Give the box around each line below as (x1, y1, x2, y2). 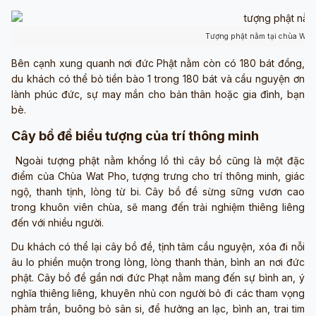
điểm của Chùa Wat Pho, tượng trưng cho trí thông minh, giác (11, 169, 305, 182)
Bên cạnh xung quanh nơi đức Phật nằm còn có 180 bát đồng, (11, 56, 305, 69)
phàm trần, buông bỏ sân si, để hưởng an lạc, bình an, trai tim (11, 302, 305, 315)
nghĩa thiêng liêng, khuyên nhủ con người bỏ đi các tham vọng (11, 286, 305, 299)
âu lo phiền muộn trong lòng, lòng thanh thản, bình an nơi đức (11, 255, 305, 268)
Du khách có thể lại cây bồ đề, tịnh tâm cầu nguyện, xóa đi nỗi (11, 240, 305, 253)
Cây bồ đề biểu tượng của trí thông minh (11, 128, 259, 143)
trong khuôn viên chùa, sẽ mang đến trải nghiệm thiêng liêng (11, 200, 305, 213)
